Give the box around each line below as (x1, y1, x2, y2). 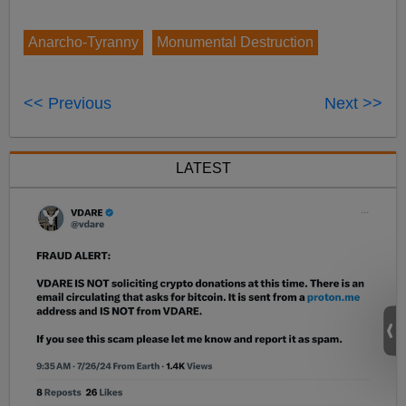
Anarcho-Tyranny (28, 34, 140, 50)
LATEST (175, 159, 231, 176)
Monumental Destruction (157, 34, 314, 50)
